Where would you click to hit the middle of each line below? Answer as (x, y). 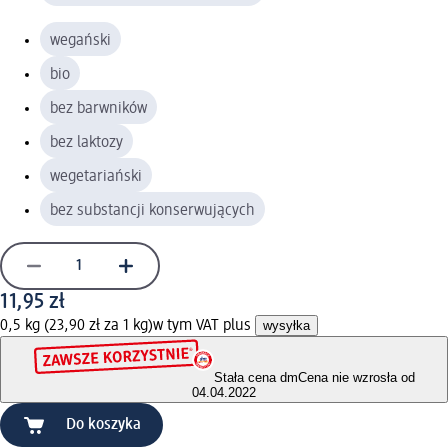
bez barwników (98, 108)
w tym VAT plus (204, 325)
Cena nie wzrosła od (356, 378)
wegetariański (96, 176)
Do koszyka (103, 425)
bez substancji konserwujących (152, 210)
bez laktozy (86, 142)
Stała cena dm (255, 378)
